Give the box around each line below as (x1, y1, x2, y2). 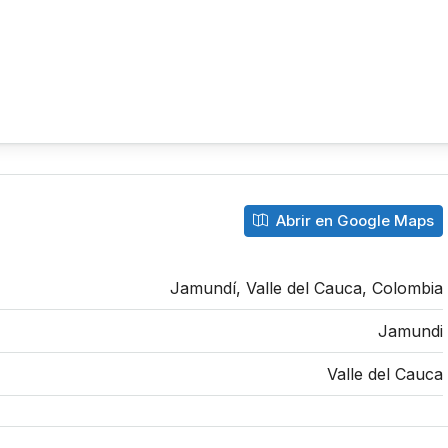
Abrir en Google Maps (272, 210, 434, 230)
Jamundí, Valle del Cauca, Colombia (170, 277, 443, 298)
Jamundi (378, 320, 443, 341)
